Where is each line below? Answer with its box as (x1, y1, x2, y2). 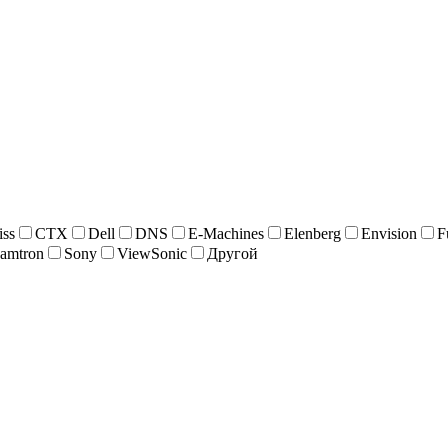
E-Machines (187, 225, 264, 243)
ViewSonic (116, 245, 187, 263)
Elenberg (283, 225, 341, 243)
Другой (206, 245, 258, 263)
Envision (360, 225, 417, 243)
